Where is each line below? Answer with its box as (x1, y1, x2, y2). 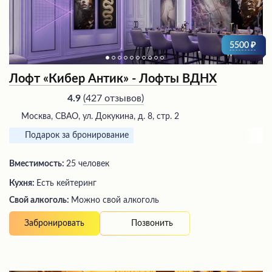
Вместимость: (9, 160, 66, 169)
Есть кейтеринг (36, 179, 97, 188)
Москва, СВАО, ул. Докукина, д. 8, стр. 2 (21, 112, 179, 121)
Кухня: (9, 179, 36, 188)
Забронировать (24, 219, 84, 228)
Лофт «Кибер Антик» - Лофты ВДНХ (9, 73, 217, 86)
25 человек (66, 160, 109, 169)
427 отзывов (86, 93, 141, 103)
